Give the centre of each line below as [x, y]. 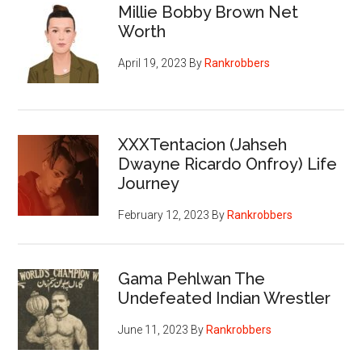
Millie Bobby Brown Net [208, 12]
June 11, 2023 [154, 329]
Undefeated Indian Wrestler [225, 298]
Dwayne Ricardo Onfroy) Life [228, 164]
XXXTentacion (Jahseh [203, 144]
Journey [149, 183]
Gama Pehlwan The [192, 278]
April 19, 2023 [153, 63]
